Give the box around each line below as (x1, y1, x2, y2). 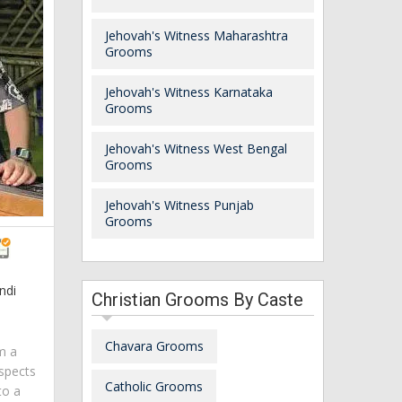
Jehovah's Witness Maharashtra (105, 26, 288, 44)
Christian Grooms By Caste (92, 288, 303, 310)
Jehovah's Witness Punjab (105, 196, 254, 214)
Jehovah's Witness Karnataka (105, 83, 273, 100)
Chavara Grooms (105, 336, 204, 354)
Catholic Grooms (105, 377, 203, 395)
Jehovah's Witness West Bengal (105, 139, 287, 157)
